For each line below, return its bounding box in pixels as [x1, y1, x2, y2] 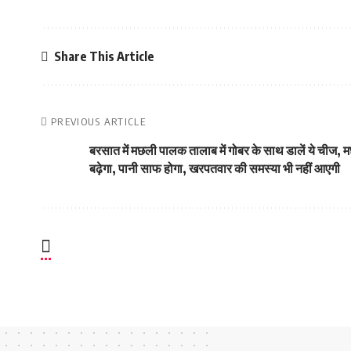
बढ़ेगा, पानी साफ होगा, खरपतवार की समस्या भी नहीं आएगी [89, 161, 340, 176]
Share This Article [54, 48, 154, 64]
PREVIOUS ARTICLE [51, 115, 146, 128]
